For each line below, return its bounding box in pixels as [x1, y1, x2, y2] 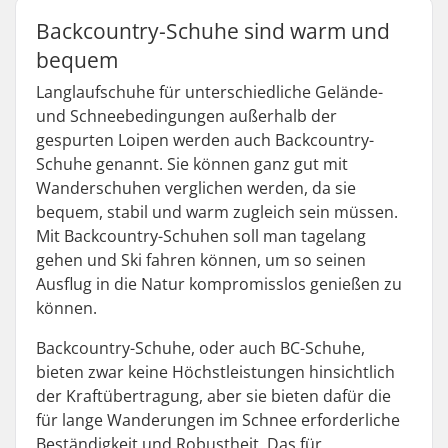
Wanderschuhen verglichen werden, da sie [36, 177, 356, 199]
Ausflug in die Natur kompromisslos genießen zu [36, 273, 402, 295]
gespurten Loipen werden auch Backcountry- [36, 129, 374, 151]
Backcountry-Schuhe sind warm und [36, 17, 390, 45]
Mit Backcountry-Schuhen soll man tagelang [36, 225, 366, 247]
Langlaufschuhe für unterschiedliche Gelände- [36, 81, 383, 103]
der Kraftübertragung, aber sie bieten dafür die [36, 385, 391, 407]
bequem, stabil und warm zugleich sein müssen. [36, 201, 398, 223]
